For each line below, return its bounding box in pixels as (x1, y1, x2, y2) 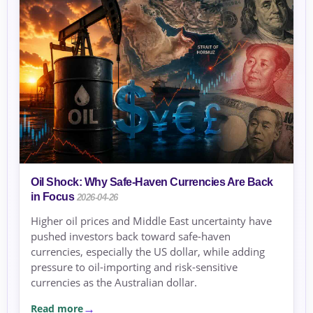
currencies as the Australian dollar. (31, 275, 197, 290)
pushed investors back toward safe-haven (31, 229, 231, 244)
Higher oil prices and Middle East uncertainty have (31, 214, 272, 228)
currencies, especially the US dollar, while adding (31, 245, 265, 259)
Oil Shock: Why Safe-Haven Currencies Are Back (31, 176, 273, 189)
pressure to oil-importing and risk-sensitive (31, 260, 238, 275)
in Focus (31, 191, 74, 203)
